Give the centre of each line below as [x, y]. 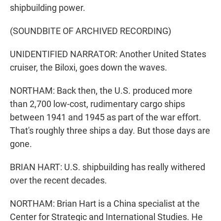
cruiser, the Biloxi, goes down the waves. [89, 68]
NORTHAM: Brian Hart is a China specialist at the [105, 204]
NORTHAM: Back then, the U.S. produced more [101, 91]
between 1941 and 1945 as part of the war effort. [106, 117]
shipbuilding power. [48, 8]
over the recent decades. [58, 181]
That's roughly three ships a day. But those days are [110, 131]
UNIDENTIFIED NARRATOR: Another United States [108, 54]
